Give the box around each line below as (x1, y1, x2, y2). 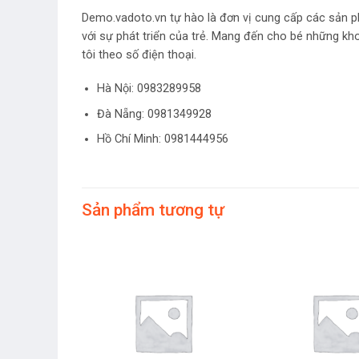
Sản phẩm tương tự (82, 200, 224, 220)
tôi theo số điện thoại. (82, 48, 196, 63)
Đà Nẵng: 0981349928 (96, 107, 212, 121)
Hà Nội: (96, 81, 134, 95)
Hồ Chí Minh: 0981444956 (96, 132, 228, 147)
